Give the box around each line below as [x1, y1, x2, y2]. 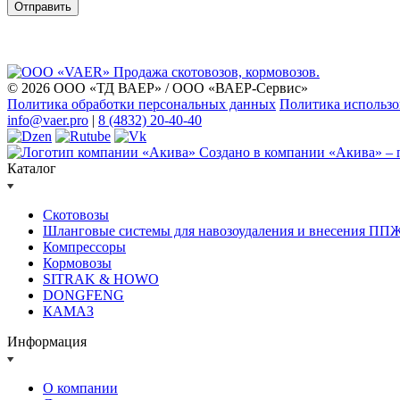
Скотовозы [43, 207, 109, 223]
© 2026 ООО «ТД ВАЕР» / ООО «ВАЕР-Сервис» [7, 80, 308, 96]
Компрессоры [43, 239, 126, 255]
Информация [7, 334, 87, 350]
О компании [43, 380, 118, 396]
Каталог [7, 161, 56, 177]
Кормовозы [43, 255, 112, 271]
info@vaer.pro [7, 112, 88, 129]
